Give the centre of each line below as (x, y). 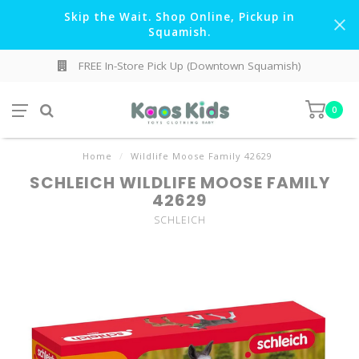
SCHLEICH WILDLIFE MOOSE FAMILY (179, 183)
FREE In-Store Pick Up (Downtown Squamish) (188, 66)
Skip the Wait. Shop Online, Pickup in (179, 17)
